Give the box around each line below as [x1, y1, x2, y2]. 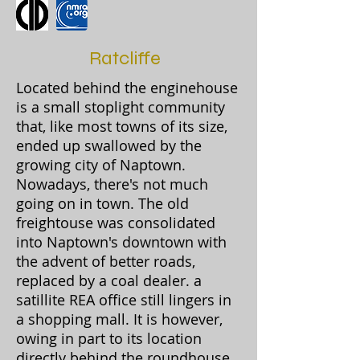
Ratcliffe [89, 46, 161, 70]
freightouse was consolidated [16, 212, 215, 232]
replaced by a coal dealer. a [16, 270, 202, 290]
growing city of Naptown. [16, 154, 186, 174]
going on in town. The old [16, 193, 189, 213]
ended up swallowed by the [16, 135, 202, 155]
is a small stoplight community [16, 96, 225, 117]
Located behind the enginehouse [16, 77, 238, 97]
